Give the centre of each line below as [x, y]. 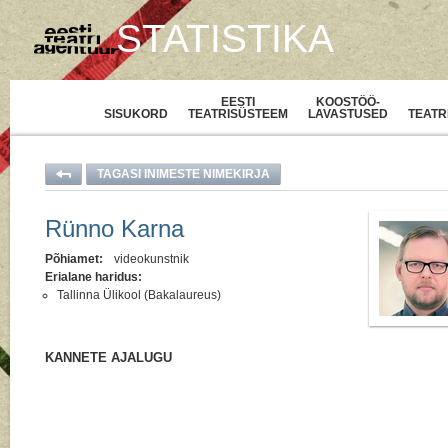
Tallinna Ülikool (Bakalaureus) [139, 295]
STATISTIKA [225, 38]
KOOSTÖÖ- [347, 102]
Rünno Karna [114, 228]
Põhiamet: [74, 259]
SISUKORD [135, 114]
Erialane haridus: [93, 277]
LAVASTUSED [347, 114]
